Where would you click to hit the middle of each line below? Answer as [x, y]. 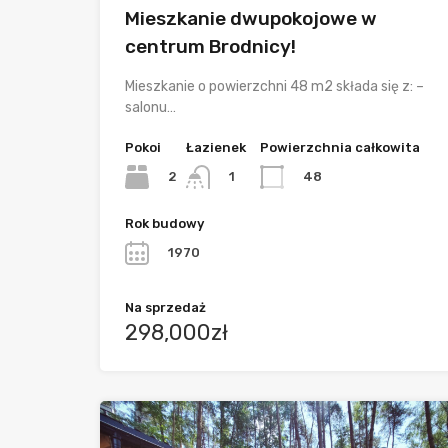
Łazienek [216, 147]
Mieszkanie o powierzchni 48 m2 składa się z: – [274, 86]
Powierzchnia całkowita [340, 147]
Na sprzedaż [165, 308]
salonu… [150, 107]
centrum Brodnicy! [210, 46]
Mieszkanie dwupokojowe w [251, 18]
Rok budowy [164, 224]
